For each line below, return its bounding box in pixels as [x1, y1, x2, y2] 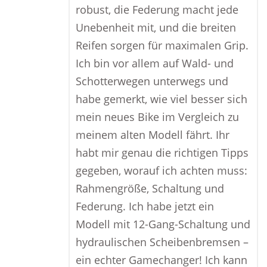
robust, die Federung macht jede [76, 2, 238, 17]
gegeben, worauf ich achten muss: [76, 163, 247, 178]
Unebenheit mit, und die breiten [76, 20, 236, 35]
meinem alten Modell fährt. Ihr [76, 128, 229, 142]
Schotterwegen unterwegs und [76, 74, 228, 88]
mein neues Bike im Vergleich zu [76, 110, 239, 124]
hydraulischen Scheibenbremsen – [76, 235, 249, 249]
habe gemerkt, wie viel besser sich [76, 92, 247, 106]
